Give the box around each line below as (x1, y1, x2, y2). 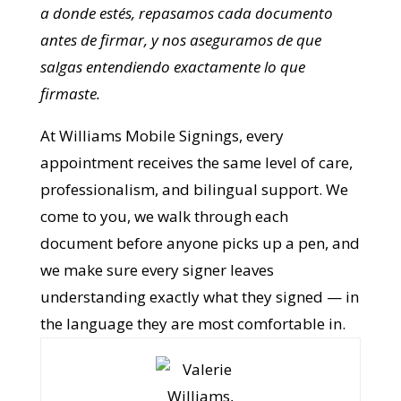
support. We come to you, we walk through (38, 306, 341, 327)
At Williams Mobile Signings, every (38, 226, 283, 246)
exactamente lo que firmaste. (38, 183, 235, 204)
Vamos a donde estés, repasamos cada (38, 103, 300, 124)
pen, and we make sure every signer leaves (38, 360, 338, 380)
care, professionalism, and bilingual (38, 279, 294, 300)
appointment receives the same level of (38, 252, 314, 273)
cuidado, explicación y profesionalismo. (38, 76, 303, 97)
